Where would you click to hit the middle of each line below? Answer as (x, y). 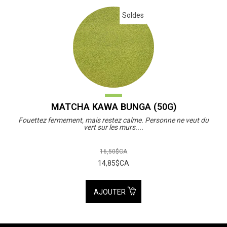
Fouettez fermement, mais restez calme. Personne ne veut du (113, 120)
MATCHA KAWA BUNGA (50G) (113, 106)
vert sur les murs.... (113, 127)
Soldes (133, 15)
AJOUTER (111, 192)
